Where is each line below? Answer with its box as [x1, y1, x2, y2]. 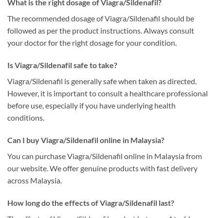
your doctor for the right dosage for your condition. [7, 38, 177, 48]
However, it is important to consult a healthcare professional [7, 89, 208, 98]
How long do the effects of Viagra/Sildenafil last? [7, 198, 174, 207]
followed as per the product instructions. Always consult [7, 26, 194, 36]
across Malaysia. [7, 175, 62, 185]
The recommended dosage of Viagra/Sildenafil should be [7, 14, 194, 23]
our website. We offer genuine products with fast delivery [7, 163, 198, 173]
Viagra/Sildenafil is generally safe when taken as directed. [7, 76, 197, 86]
